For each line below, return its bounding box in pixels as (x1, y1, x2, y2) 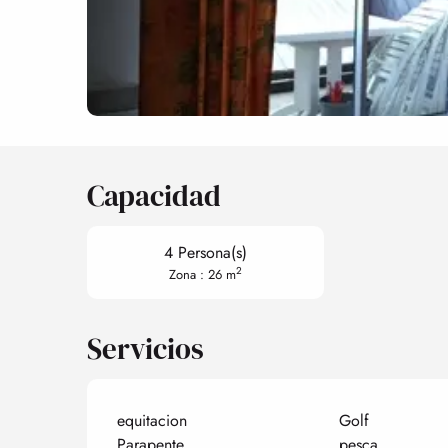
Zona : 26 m (168, 264, 236, 284)
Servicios (87, 328, 205, 369)
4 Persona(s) (163, 240, 247, 264)
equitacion (117, 408, 188, 432)
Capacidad (87, 175, 222, 216)
